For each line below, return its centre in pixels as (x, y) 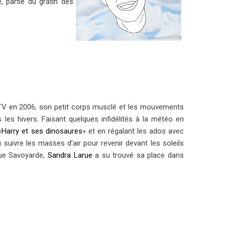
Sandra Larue (70, 155)
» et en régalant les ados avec (133, 131)
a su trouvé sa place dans (138, 155)
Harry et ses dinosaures (42, 131)
